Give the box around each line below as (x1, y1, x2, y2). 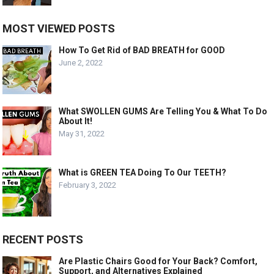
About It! (59, 116, 93, 127)
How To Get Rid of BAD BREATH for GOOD (59, 45, 226, 56)
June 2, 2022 (59, 58, 103, 68)
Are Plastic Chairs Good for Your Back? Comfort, (59, 256, 258, 267)
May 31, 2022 (59, 129, 105, 139)
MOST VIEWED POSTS (2, 22, 116, 35)
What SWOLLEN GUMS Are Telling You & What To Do (59, 106, 268, 117)
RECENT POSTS (2, 233, 84, 246)
